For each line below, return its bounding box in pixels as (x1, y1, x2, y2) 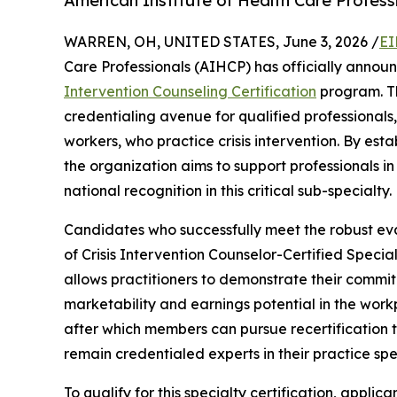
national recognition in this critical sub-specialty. (64, 182, 392, 200)
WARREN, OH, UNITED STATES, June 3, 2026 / (64, 33, 379, 51)
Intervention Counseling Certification (64, 82, 316, 101)
